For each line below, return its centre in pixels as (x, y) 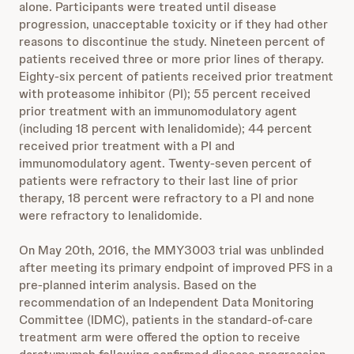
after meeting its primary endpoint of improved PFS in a (176, 267)
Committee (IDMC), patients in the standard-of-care (166, 320)
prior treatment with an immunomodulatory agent (158, 111)
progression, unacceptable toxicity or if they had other (173, 24)
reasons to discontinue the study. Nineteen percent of (172, 41)
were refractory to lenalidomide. (111, 215)
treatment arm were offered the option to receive (160, 337)
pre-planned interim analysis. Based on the (138, 285)
